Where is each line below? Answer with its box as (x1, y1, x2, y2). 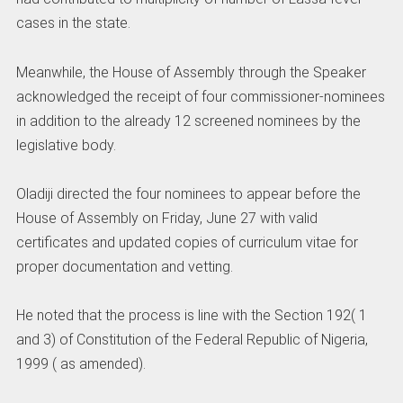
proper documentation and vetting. (15, 257, 233, 275)
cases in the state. (15, 14, 130, 32)
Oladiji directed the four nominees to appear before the (15, 184, 361, 202)
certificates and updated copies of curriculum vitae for (15, 233, 358, 251)
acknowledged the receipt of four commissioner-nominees (15, 87, 385, 105)
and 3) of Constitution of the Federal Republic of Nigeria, (15, 331, 368, 348)
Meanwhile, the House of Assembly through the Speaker (15, 63, 366, 81)
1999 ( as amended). (15, 355, 146, 372)
